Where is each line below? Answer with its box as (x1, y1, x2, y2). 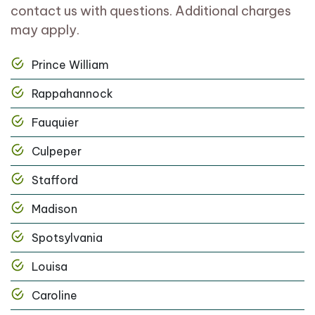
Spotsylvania (32, 231, 103, 245)
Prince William (32, 58, 109, 72)
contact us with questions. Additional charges (11, 3, 291, 20)
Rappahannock (32, 86, 113, 101)
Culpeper (32, 144, 82, 159)
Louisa (32, 259, 67, 274)
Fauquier (32, 115, 79, 130)
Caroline (32, 288, 77, 303)
